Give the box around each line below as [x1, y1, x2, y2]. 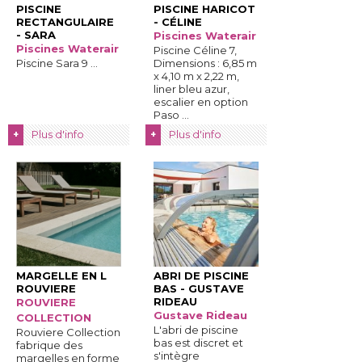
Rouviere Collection [16, 326, 120, 339]
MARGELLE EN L [16, 269, 107, 282]
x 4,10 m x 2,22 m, [154, 69, 239, 82]
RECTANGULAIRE [16, 15, 114, 28]
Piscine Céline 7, [154, 44, 237, 57]
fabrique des [16, 339, 82, 351]
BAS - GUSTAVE [154, 282, 244, 295]
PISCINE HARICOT [154, 2, 255, 15]
